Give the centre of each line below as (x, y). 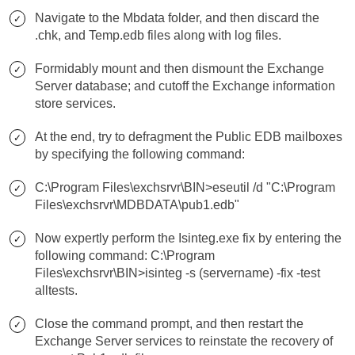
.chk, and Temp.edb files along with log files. (158, 35)
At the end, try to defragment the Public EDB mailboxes (189, 137)
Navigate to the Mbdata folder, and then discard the (177, 18)
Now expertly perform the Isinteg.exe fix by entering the (188, 238)
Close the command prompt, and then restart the (169, 324)
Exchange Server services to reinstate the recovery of (184, 341)
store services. (75, 103)
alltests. (56, 290)
